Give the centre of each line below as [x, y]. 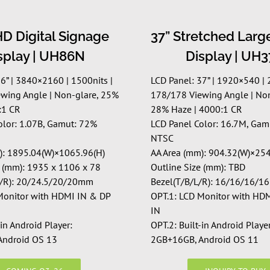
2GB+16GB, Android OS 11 [204, 239]
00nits [95, 80]
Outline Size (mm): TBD [198, 167]
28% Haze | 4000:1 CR [196, 109]
